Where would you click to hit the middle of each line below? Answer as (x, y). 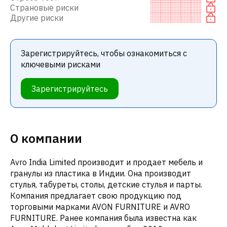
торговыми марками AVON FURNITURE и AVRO (100, 206)
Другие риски (37, 17)
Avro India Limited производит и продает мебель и (106, 162)
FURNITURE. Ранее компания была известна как (103, 218)
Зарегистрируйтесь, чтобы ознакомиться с (104, 53)
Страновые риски (44, 7)
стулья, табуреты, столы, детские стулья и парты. (106, 184)
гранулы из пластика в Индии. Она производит (101, 173)
